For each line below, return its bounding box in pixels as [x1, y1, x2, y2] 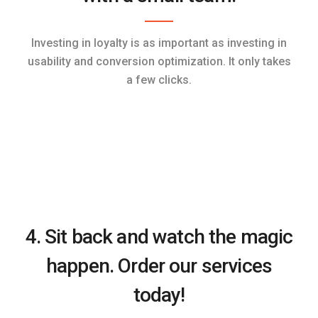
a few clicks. [126, 73, 192, 87]
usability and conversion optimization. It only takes [27, 55, 291, 68]
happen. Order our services [45, 254, 273, 278]
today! [133, 283, 185, 307]
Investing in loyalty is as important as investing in [31, 36, 287, 50]
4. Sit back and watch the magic [25, 225, 293, 248]
